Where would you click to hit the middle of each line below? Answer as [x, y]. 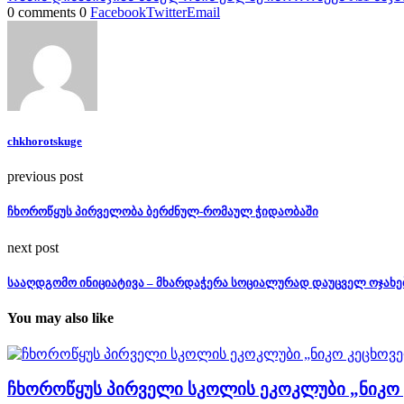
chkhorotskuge [45, 142]
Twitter [166, 12]
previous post [45, 177]
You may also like [60, 317]
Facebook [118, 12]
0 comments [41, 12]
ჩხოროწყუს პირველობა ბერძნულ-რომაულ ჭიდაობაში [163, 212]
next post [33, 247]
